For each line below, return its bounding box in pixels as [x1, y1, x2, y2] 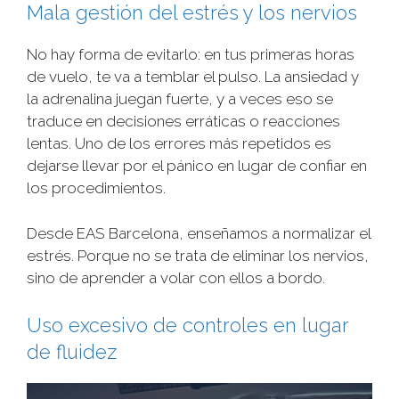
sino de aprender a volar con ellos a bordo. [27, 268, 325, 287]
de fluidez [27, 340, 117, 364]
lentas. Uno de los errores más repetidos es [27, 134, 331, 153]
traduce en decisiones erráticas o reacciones [27, 112, 340, 131]
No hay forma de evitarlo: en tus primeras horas [27, 45, 354, 64]
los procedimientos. [27, 179, 166, 198]
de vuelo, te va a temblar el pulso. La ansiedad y [27, 68, 359, 86]
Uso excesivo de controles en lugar [27, 313, 348, 338]
